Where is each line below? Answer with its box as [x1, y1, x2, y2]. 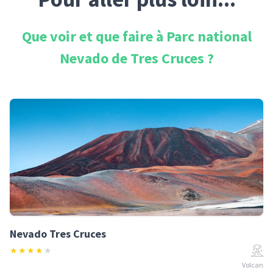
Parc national [166, 27, 252, 46]
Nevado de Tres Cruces [59, 49, 204, 68]
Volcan [242, 260, 263, 269]
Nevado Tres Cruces [10, 227, 106, 241]
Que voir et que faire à [21, 27, 166, 46]
